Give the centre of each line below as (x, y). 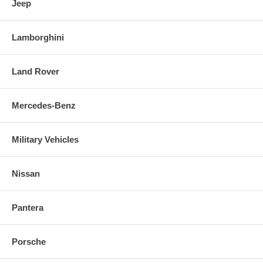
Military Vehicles (45, 139)
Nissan (26, 173)
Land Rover (36, 71)
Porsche (29, 241)
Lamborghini (38, 37)
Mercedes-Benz (44, 105)
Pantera (28, 207)
